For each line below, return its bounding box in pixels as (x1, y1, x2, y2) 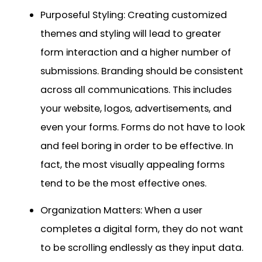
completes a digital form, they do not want (40, 222, 243, 236)
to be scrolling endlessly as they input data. (40, 240, 243, 254)
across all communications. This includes (40, 82, 232, 96)
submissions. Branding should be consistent (40, 64, 243, 78)
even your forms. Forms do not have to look (40, 120, 245, 134)
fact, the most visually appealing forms (40, 157, 225, 171)
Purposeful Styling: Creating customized (40, 8, 227, 22)
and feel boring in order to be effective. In (40, 139, 233, 153)
